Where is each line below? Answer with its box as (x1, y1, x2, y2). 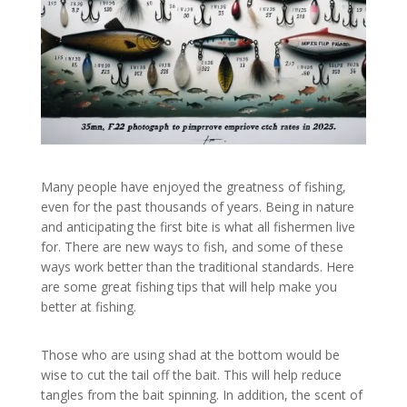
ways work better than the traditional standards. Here (40, 258, 354, 276)
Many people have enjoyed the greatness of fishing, (40, 178, 346, 196)
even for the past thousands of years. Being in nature (40, 198, 354, 216)
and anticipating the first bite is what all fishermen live (40, 218, 355, 236)
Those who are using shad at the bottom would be (40, 346, 340, 364)
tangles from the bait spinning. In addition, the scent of (40, 386, 362, 404)
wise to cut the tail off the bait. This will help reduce (40, 366, 342, 384)
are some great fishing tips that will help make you (40, 278, 337, 296)
